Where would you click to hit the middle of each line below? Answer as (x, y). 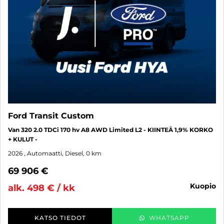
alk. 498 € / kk (41, 188)
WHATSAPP (169, 217)
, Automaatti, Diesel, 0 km (63, 153)
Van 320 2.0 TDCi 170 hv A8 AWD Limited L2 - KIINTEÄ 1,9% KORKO (110, 129)
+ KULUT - (23, 139)
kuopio (205, 186)
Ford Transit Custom (51, 115)
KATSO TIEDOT (60, 217)
